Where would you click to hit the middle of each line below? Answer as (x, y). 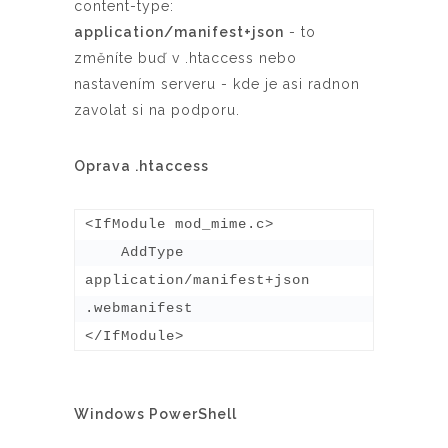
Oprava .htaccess (141, 165)
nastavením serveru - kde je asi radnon (217, 83)
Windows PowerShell (155, 413)
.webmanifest (139, 307)
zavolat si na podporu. (157, 109)
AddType (103, 251)
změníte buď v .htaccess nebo (185, 57)
